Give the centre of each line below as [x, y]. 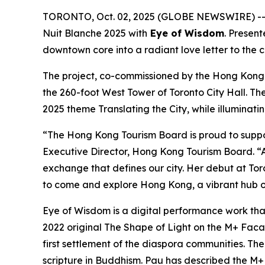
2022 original [73, 227]
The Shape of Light [149, 227]
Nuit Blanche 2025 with [95, 33]
